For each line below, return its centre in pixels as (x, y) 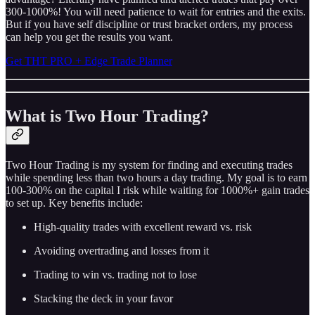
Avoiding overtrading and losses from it (121, 251)
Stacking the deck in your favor (103, 299)
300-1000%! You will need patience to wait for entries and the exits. (156, 12)
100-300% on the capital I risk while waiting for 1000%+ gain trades (157, 191)
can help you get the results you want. (89, 37)
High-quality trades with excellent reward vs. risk (143, 227)
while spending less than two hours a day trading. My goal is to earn (156, 178)
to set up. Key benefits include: (74, 203)
